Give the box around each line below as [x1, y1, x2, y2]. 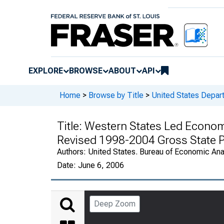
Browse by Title [88, 90, 143, 100]
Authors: [57, 146, 88, 156]
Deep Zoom [94, 198, 135, 208]
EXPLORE [28, 65, 63, 75]
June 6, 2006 [78, 160, 124, 170]
